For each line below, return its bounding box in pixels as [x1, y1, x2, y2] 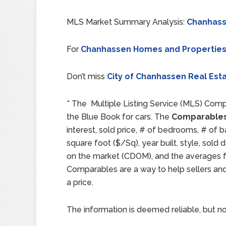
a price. [67, 178, 95, 187]
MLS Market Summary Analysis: [67, 17, 187, 27]
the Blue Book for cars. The [67, 112, 172, 122]
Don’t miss [67, 72, 107, 81]
